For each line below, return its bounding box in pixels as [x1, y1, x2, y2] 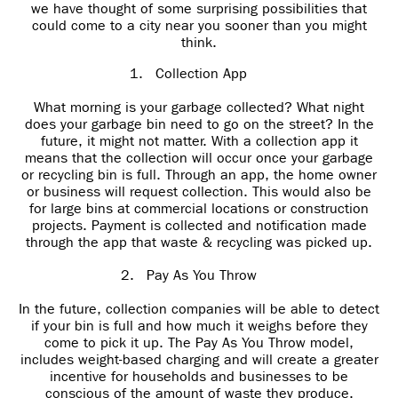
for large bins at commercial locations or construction [29, 200, 369, 218]
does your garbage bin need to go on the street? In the [24, 115, 374, 133]
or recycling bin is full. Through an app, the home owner [21, 166, 377, 184]
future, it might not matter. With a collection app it [40, 132, 358, 150]
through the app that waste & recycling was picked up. [26, 234, 372, 251]
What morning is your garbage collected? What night [34, 99, 364, 116]
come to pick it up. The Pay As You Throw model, [44, 334, 354, 352]
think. [181, 34, 217, 52]
